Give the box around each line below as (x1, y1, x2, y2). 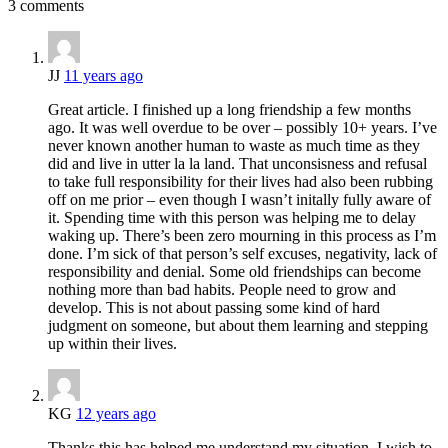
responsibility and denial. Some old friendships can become (48, 262, 421, 280)
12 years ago (76, 404, 156, 422)
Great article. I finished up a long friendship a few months (48, 100, 411, 118)
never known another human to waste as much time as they (48, 136, 420, 154)
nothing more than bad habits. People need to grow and (48, 280, 396, 298)
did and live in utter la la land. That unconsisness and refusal (48, 154, 427, 172)
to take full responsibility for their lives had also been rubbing (48, 172, 433, 190)
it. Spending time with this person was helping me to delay (48, 208, 416, 226)
